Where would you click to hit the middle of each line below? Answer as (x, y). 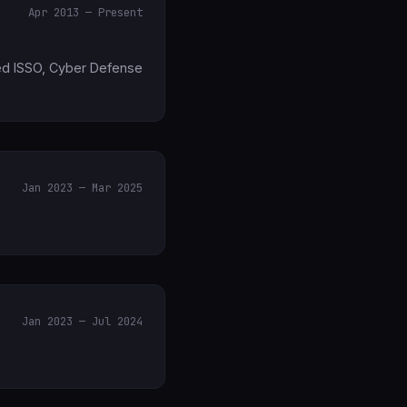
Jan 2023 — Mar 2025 (82, 188)
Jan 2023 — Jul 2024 (82, 321)
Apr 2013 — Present (85, 12)
